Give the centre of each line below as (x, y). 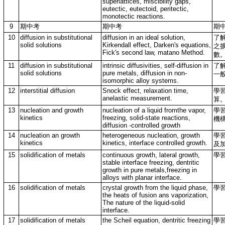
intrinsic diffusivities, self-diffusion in (155, 66)
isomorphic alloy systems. (141, 81)
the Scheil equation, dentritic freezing (156, 220)
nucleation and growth (52, 110)
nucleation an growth (50, 135)
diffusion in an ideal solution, (144, 37)
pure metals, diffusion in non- (145, 73)
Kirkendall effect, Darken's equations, (157, 45)
